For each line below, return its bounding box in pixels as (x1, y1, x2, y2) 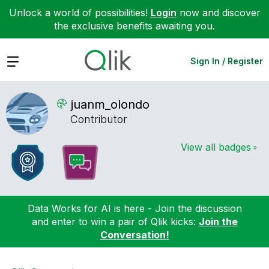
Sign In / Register (190, 55, 263, 66)
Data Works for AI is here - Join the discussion (27, 202, 242, 214)
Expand (6, 54, 40, 67)
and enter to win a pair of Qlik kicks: (31, 215, 199, 228)
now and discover (176, 7, 261, 19)
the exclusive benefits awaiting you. (54, 20, 215, 32)
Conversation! (100, 228, 169, 241)
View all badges (181, 141, 251, 153)
